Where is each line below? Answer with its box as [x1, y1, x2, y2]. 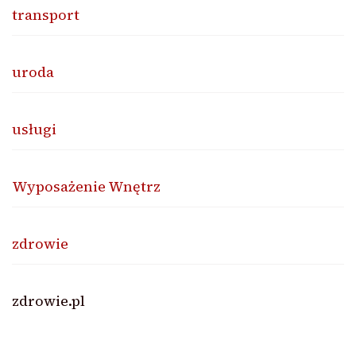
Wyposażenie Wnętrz [12, 176, 161, 196]
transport [12, 4, 79, 25]
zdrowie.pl [12, 290, 85, 311]
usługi [12, 118, 56, 139]
